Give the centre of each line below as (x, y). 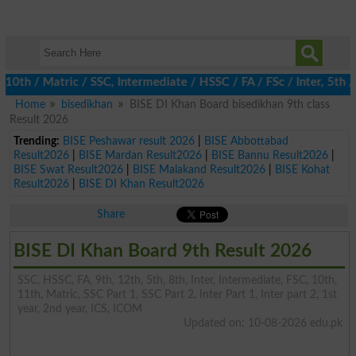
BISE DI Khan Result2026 (141, 184)
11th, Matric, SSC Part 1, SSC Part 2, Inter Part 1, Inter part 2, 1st (177, 294)
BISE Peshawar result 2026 (128, 141)
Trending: (36, 141)
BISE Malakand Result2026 (199, 169)
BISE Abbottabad (246, 141)
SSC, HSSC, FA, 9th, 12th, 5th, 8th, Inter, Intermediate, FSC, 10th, (177, 280)
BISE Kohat (302, 169)
